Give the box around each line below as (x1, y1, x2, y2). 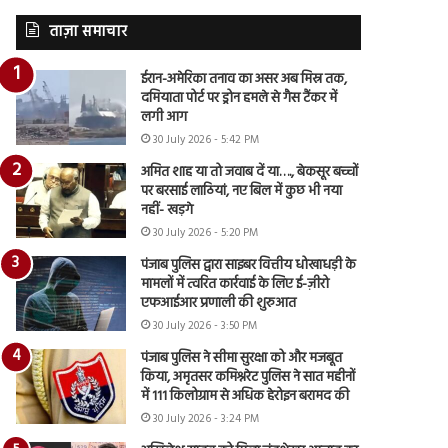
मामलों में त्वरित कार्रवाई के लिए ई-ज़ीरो (141, 272, 330, 296)
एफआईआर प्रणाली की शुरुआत (141, 291, 297, 315)
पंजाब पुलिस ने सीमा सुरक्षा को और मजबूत (141, 346, 343, 370)
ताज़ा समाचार (49, 19, 128, 44)
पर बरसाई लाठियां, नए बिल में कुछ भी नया (141, 179, 343, 203)
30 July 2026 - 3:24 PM (153, 409, 260, 428)
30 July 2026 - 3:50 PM (153, 316, 258, 335)
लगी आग (141, 105, 188, 129)
